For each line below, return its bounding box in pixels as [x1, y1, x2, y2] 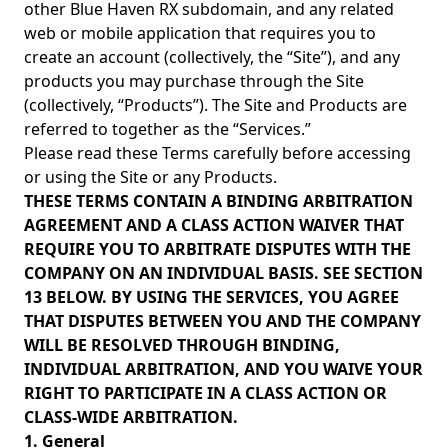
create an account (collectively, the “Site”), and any [24, 46, 400, 68]
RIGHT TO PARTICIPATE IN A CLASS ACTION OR [24, 382, 387, 404]
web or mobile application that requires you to [24, 22, 376, 44]
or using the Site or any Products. [24, 166, 277, 188]
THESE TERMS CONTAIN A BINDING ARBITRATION [24, 190, 413, 212]
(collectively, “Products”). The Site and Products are [24, 94, 407, 116]
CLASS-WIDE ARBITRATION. [24, 406, 238, 428]
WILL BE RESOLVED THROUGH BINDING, [24, 334, 340, 356]
